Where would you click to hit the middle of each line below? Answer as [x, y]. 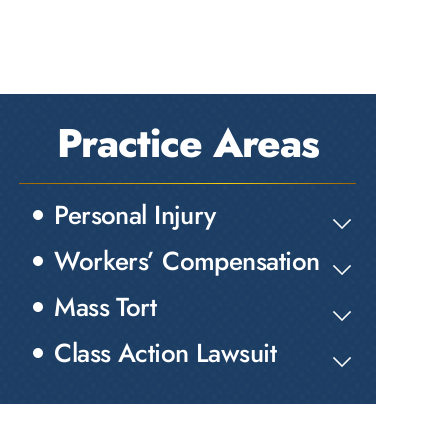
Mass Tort [105, 307]
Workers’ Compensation [187, 261]
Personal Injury [135, 215]
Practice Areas [187, 143]
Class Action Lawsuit [165, 353]
